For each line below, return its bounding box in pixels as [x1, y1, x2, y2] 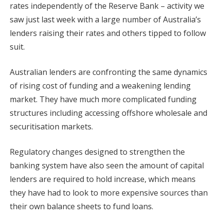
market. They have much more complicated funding [10, 93, 197, 105]
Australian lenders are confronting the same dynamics [10, 66, 207, 77]
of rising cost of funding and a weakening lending [10, 80, 191, 91]
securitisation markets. [10, 121, 93, 132]
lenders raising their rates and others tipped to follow [10, 27, 206, 38]
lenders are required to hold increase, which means [10, 173, 196, 184]
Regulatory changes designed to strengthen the [10, 146, 185, 157]
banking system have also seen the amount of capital [10, 160, 204, 171]
